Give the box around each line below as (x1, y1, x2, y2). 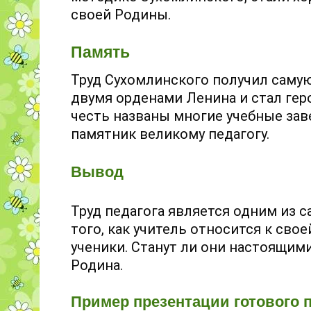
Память (71, 42, 130, 61)
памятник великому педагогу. (71, 126, 269, 143)
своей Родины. (71, 6, 171, 23)
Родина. (71, 256, 123, 274)
